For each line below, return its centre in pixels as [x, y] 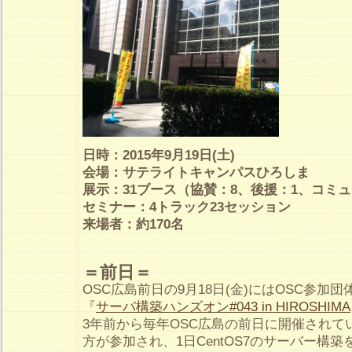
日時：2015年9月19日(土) [159, 155]
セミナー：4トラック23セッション [187, 207]
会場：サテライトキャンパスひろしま [196, 172]
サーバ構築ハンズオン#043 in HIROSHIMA [223, 306]
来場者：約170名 [133, 224]
